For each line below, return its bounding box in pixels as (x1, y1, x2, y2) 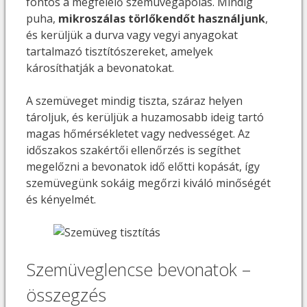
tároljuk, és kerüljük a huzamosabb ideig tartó (26, 110, 264, 125)
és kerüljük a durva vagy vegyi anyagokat (26, 27, 238, 43)
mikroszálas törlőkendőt (58, 11, 195, 27)
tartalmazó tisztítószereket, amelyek (26, 44, 213, 60)
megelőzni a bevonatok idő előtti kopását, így (26, 159, 260, 175)
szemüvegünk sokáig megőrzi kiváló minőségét (26, 175, 271, 191)
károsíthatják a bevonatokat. (26, 60, 174, 76)
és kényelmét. (26, 192, 96, 208)
